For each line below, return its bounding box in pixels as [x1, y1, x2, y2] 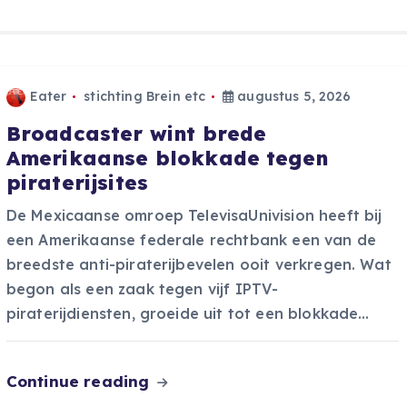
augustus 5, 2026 [233, 88, 351, 105]
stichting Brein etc [84, 88, 206, 105]
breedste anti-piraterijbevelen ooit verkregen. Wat [5, 255, 392, 274]
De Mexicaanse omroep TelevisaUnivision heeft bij [5, 206, 382, 225]
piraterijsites [5, 170, 149, 196]
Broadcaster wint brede [5, 121, 267, 147]
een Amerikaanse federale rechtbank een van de [5, 231, 376, 250]
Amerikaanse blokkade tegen [5, 145, 328, 172]
